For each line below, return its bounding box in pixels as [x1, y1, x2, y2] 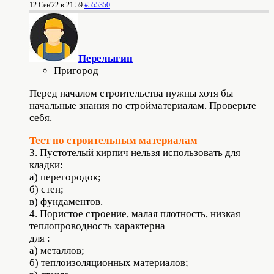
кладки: [29, 159, 63, 171]
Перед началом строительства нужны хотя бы [29, 87, 233, 100]
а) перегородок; [29, 171, 101, 183]
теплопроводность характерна [29, 220, 165, 232]
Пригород [54, 65, 98, 77]
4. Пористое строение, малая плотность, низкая [29, 208, 240, 220]
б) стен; [29, 183, 64, 196]
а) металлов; [29, 245, 84, 257]
